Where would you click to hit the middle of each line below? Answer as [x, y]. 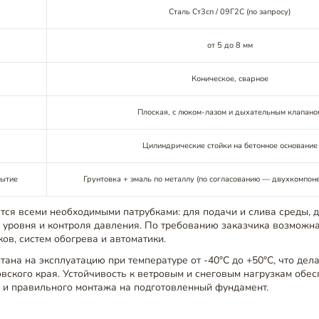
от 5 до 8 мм [230, 45]
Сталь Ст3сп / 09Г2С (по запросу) [230, 11]
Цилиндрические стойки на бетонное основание [230, 145]
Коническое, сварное [230, 78]
